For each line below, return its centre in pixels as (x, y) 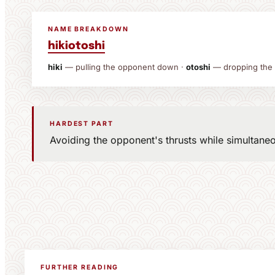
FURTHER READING (80, 267)
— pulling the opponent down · (124, 67)
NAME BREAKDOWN (88, 29)
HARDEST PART (82, 124)
